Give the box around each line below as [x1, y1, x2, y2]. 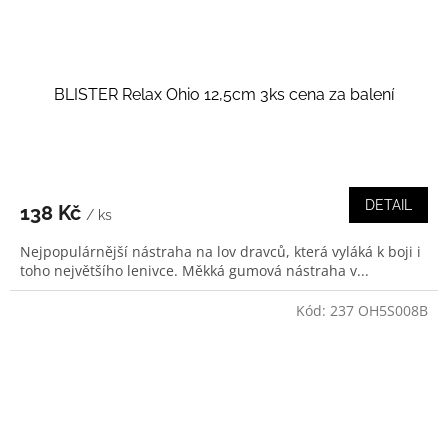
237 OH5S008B [330, 301, 428, 320]
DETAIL [365, 197, 412, 213]
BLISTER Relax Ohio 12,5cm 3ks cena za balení [54, 85, 394, 104]
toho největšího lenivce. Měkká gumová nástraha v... [20, 261, 369, 280]
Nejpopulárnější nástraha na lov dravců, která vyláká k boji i [20, 242, 421, 261]
